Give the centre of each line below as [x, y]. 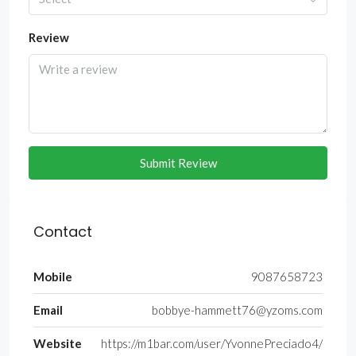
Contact [63, 232]
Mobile [53, 277]
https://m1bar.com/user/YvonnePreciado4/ [212, 344]
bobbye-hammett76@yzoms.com [237, 310]
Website [58, 344]
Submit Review [178, 163]
